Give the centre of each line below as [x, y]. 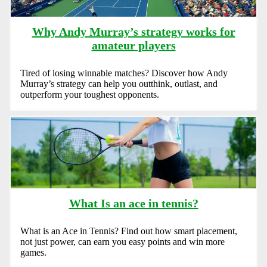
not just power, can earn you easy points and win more [122, 242]
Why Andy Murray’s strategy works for [133, 31]
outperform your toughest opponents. [90, 94]
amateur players [133, 45]
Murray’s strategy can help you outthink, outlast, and [119, 83]
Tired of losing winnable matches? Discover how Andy [124, 73]
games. [33, 253]
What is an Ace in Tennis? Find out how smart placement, [129, 231]
